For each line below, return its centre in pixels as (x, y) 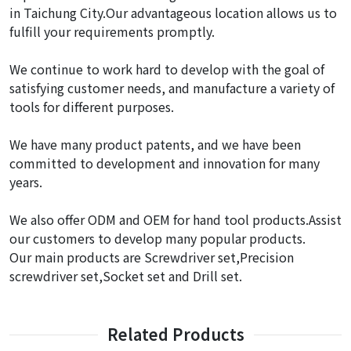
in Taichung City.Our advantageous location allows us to (173, 13)
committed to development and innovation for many (165, 163)
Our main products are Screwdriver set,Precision (152, 257)
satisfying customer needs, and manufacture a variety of (172, 88)
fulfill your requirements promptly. (112, 31)
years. (26, 182)
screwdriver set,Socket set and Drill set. (126, 276)
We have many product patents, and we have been (155, 144)
